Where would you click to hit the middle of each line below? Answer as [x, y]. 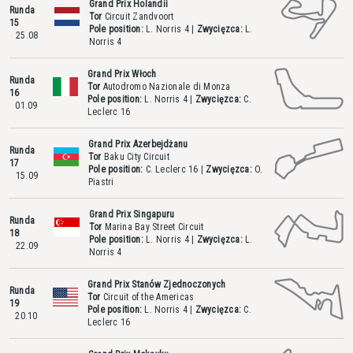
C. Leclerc [166, 169]
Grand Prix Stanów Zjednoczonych [156, 284]
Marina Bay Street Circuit [153, 227]
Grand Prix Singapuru [132, 214]
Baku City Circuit [135, 157]
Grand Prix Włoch [122, 74]
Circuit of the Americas [147, 297]
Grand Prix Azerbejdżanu [138, 144]
